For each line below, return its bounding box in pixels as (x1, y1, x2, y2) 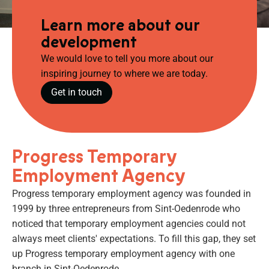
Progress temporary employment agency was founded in (12, 187, 251, 199)
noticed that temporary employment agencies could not (12, 217, 246, 229)
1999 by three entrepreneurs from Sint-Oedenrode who (12, 202, 240, 214)
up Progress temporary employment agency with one (12, 247, 235, 259)
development (41, 31, 137, 53)
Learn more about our (41, 14, 199, 36)
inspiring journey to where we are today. (41, 67, 208, 79)
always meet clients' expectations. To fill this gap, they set (12, 232, 256, 244)
